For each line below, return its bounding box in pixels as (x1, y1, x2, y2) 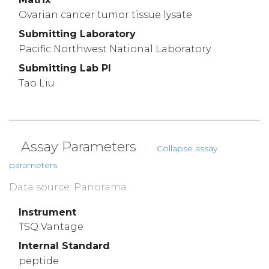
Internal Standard (19, 240, 110, 252)
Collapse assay (157, 142, 217, 154)
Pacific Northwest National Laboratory (19, 43, 211, 55)
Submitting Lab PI (19, 62, 111, 74)
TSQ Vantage (19, 221, 83, 233)
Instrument (19, 206, 76, 218)
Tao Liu (19, 77, 55, 89)
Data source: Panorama (9, 181, 127, 193)
